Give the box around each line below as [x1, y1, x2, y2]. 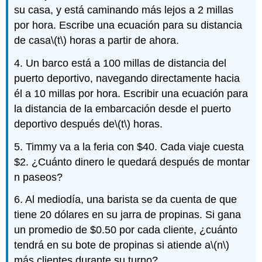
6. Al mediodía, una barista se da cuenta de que [14, 194, 237, 206]
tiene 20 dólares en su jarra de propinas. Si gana [14, 209, 242, 221]
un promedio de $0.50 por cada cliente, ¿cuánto [14, 224, 238, 236]
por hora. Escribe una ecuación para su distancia [14, 19, 243, 31]
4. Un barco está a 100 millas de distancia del [14, 57, 227, 69]
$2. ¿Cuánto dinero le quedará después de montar [14, 156, 250, 168]
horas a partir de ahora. [67, 34, 180, 46]
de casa [14, 34, 51, 46]
